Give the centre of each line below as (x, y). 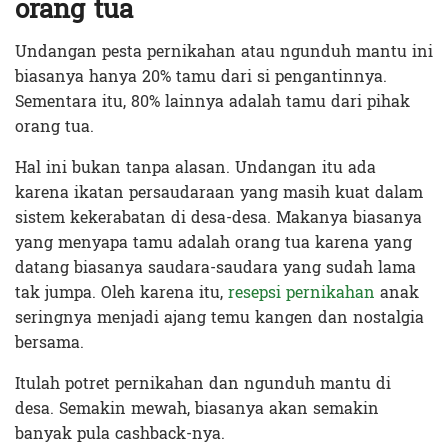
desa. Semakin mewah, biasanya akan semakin (197, 408)
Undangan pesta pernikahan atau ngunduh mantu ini (224, 51)
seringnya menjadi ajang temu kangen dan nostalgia (219, 317)
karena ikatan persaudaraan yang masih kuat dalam (219, 192)
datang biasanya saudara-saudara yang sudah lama (215, 267)
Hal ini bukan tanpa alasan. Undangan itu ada (195, 167)
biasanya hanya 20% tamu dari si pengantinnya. (201, 76)
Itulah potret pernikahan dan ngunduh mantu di (203, 383)
